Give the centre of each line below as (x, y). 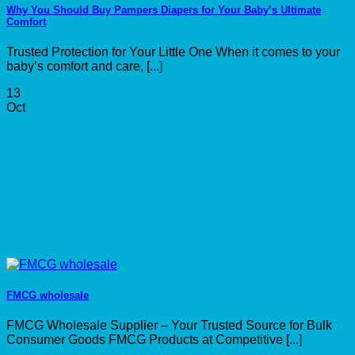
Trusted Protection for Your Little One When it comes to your (173, 52)
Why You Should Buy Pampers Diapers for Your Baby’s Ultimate (164, 10)
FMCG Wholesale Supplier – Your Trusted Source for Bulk (169, 326)
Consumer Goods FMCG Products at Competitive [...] (154, 340)
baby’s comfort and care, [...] (84, 66)
